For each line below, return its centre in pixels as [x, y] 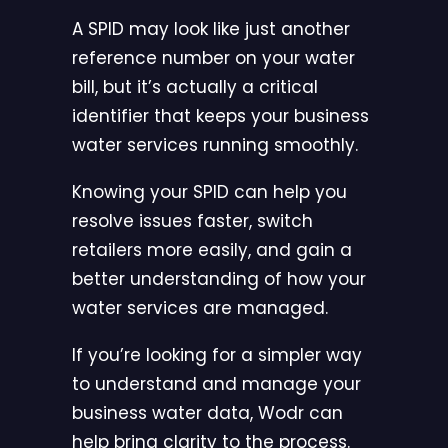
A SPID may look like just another [211, 29]
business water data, [165, 413]
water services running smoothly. [215, 145]
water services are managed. [200, 308]
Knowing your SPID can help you [209, 192]
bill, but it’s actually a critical [195, 87]
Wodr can [300, 413]
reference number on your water [213, 58]
